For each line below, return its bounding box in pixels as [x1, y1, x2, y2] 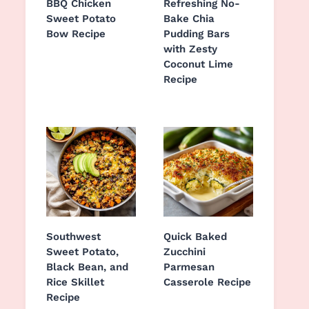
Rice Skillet [46, 276, 104, 288]
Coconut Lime [163, 58, 233, 70]
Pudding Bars [163, 28, 230, 40]
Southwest [46, 230, 101, 243]
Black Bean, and [46, 261, 128, 273]
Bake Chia [163, 12, 215, 25]
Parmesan [163, 261, 215, 273]
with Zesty [163, 43, 217, 55]
